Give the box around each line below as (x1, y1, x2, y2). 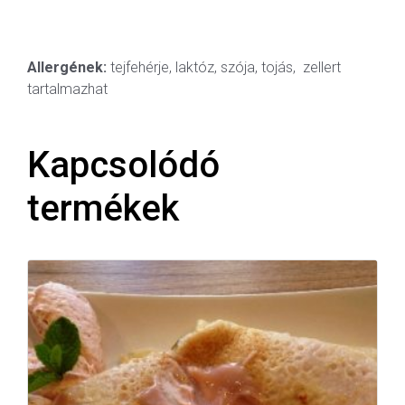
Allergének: (27, 58, 107, 76)
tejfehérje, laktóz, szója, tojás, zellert (107, 58, 341, 76)
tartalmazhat (27, 80, 108, 98)
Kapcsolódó (27, 143, 220, 186)
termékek (27, 186, 179, 230)
